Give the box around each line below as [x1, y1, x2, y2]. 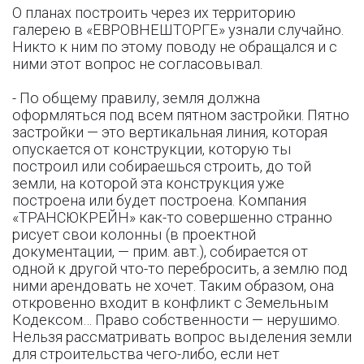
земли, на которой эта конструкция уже [12, 175, 284, 192]
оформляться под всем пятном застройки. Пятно [12, 106, 349, 123]
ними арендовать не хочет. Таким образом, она [12, 277, 334, 294]
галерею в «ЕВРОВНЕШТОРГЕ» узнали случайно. [12, 21, 344, 38]
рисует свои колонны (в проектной [12, 226, 256, 243]
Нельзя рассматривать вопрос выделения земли [12, 328, 352, 345]
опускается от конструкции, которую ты [12, 141, 292, 158]
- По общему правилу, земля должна [12, 89, 260, 106]
